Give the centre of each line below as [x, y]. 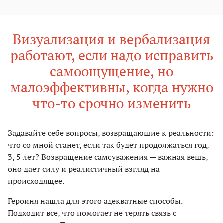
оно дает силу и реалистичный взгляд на [84, 168]
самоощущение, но [111, 71]
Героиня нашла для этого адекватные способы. [95, 200]
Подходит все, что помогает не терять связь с [92, 212]
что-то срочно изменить [111, 103]
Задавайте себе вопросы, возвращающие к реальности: [111, 133]
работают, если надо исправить [111, 55]
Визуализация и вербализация [111, 39]
